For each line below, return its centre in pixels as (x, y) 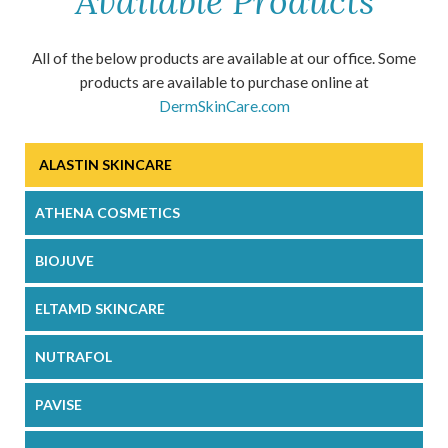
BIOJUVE (64, 261)
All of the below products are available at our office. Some (224, 58)
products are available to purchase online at (224, 82)
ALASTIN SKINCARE (105, 165)
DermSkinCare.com (224, 106)
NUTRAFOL (73, 357)
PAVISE (58, 405)
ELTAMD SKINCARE (100, 309)
